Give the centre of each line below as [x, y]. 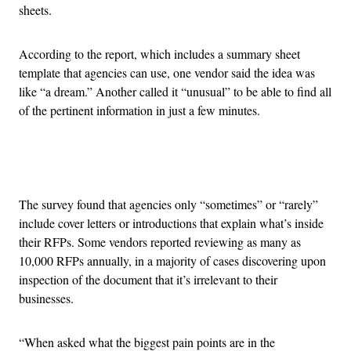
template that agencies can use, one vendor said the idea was [167, 73]
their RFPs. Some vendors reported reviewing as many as [160, 242]
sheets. [35, 10]
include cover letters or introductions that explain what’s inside [171, 223]
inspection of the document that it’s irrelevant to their [148, 280]
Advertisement [210, 165]
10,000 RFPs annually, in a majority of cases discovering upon [172, 261]
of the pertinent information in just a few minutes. [139, 110]
